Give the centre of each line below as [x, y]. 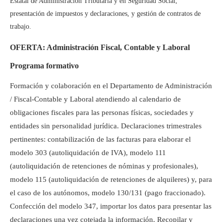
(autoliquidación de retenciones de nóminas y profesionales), [104, 166]
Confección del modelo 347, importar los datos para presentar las [111, 206]
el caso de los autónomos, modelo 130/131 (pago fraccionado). [108, 193]
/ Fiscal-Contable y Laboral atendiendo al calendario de [95, 99]
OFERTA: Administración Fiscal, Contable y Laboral [100, 47]
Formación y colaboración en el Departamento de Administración [111, 85]
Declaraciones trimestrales [161, 126]
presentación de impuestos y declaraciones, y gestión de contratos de [105, 13]
